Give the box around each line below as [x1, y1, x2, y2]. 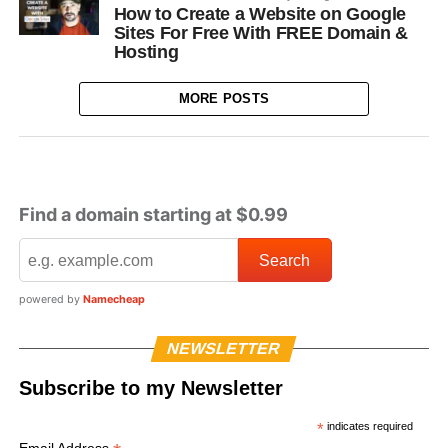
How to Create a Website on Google [113, 4, 407, 24]
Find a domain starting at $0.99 [18, 203, 288, 225]
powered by [18, 293, 83, 307]
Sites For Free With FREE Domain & [113, 23, 409, 43]
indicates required [323, 420, 413, 433]
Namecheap [82, 293, 145, 307]
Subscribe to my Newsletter [18, 377, 283, 400]
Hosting [113, 42, 179, 62]
